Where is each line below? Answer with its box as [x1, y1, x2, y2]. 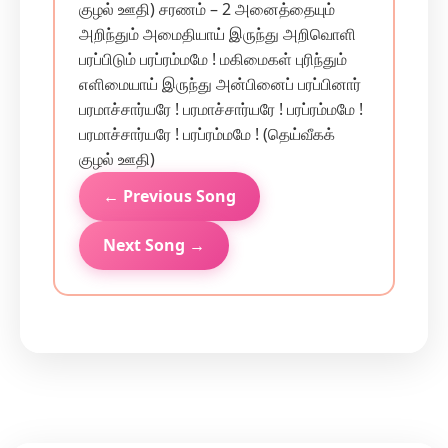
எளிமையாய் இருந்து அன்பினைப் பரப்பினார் [79, 73, 361, 95]
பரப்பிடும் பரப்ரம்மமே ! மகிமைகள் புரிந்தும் [79, 48, 347, 70]
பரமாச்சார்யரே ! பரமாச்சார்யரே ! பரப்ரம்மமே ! [79, 98, 363, 120]
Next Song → [103, 234, 205, 256]
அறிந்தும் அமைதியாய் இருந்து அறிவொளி [79, 23, 356, 45]
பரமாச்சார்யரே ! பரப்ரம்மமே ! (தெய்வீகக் [79, 123, 335, 145]
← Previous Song [103, 185, 236, 207]
